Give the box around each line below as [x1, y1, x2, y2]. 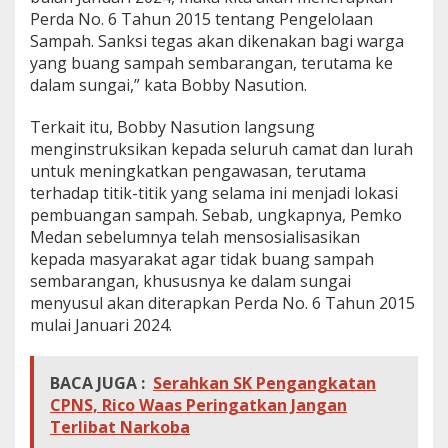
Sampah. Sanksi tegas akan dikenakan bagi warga [30, 29, 404, 52]
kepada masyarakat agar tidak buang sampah [30, 247, 374, 270]
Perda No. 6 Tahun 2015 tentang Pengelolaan [30, 7, 373, 30]
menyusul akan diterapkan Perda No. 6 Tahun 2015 [30, 291, 415, 314]
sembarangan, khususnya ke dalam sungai [30, 269, 351, 292]
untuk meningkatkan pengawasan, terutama [30, 159, 366, 182]
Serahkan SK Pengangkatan [153, 371, 376, 394]
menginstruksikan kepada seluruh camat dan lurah [30, 137, 413, 160]
